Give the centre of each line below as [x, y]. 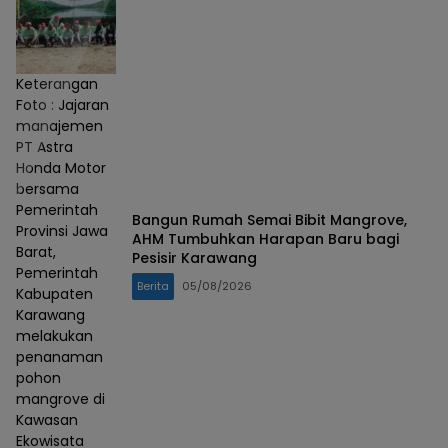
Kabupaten [54, 294]
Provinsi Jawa [62, 231]
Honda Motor [61, 168]
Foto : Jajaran [62, 105]
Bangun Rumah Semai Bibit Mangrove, [269, 219]
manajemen [59, 126]
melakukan [54, 336]
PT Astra [44, 147]
